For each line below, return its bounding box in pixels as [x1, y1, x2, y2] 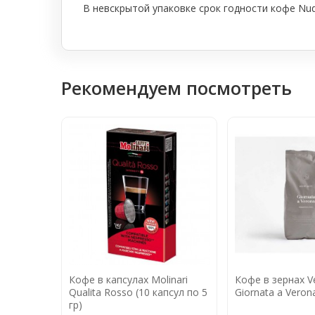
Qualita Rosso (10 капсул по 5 [69, 285, 207, 299]
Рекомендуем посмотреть [61, 75, 292, 100]
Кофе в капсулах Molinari [69, 272, 188, 286]
